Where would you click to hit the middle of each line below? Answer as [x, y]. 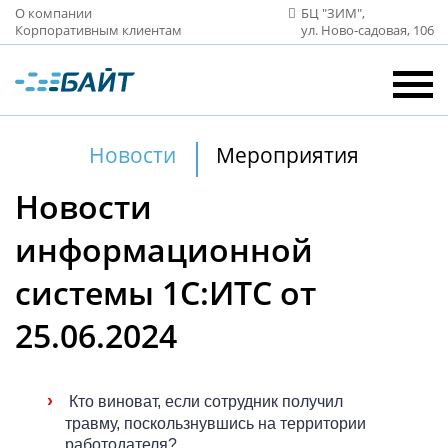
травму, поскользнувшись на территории [215, 423]
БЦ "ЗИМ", [333, 13]
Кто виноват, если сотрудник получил [206, 401]
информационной [164, 249]
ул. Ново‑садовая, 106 [368, 30]
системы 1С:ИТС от [165, 292]
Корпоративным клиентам [98, 30]
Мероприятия [287, 155]
